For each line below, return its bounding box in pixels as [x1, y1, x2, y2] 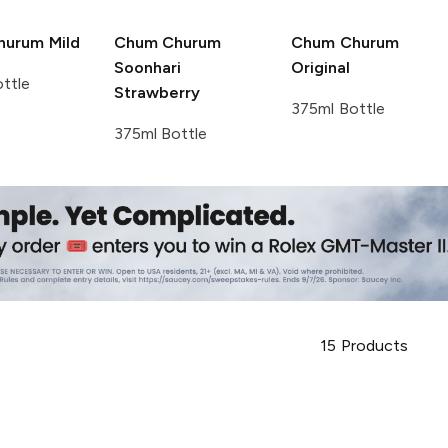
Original [291, 57, 351, 77]
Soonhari [113, 57, 181, 77]
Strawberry [113, 82, 200, 102]
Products [340, 335, 408, 355]
